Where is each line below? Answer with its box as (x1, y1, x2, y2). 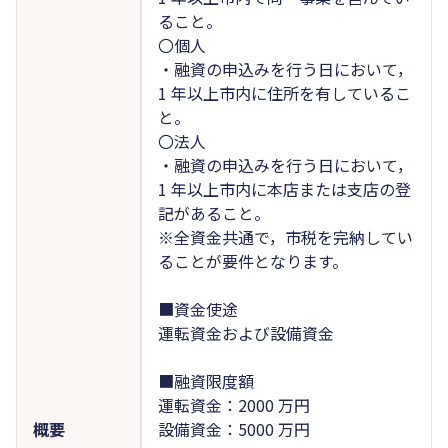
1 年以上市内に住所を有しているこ (157, 80, 411, 105)
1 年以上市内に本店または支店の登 (157, 176, 411, 201)
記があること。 (157, 200, 270, 225)
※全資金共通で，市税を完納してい (157, 224, 413, 249)
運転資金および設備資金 (157, 320, 334, 345)
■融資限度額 (157, 368, 254, 393)
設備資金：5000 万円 (157, 416, 310, 441)
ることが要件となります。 (157, 248, 348, 273)
